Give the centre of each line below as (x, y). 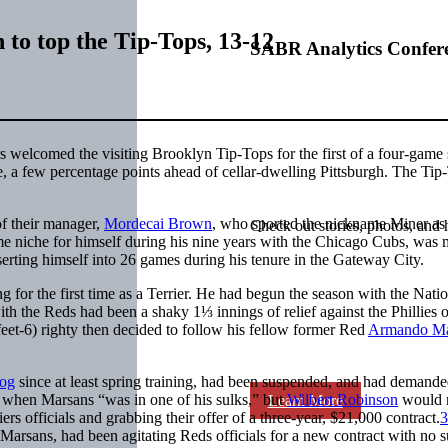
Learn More (305, 401)
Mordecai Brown (158, 223)
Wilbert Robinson (342, 399)
